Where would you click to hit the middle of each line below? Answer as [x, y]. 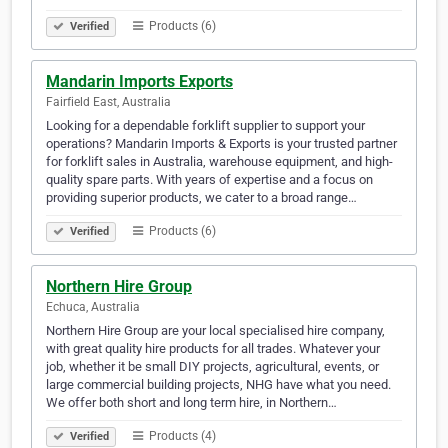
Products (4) [181, 436]
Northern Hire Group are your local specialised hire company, [215, 331]
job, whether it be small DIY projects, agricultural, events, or [212, 367]
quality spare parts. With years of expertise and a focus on [209, 180]
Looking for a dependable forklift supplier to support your [205, 126]
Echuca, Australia [93, 307]
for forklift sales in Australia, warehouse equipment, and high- [219, 162]
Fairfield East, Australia [108, 102]
